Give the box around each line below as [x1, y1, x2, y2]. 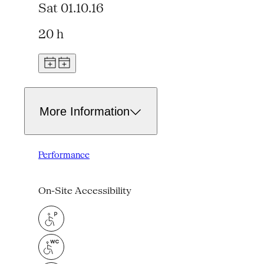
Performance [38, 150, 90, 160]
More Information [39, 104, 130, 118]
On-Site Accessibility [38, 184, 132, 196]
